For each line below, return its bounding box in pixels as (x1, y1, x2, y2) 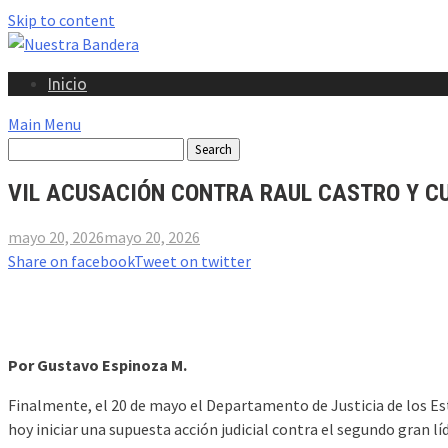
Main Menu (8, 114, 81, 134)
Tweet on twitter (134, 250, 251, 271)
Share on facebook (8, 250, 134, 271)
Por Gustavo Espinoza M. (8, 354, 187, 375)
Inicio (48, 75, 87, 93)
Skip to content (8, 10, 115, 30)
